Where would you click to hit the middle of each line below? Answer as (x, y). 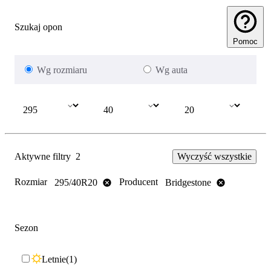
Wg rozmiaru (62, 70)
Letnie (54, 259)
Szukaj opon (38, 27)
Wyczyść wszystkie (214, 157)
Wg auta (171, 70)
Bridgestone (188, 182)
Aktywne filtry (43, 157)
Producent (139, 182)
